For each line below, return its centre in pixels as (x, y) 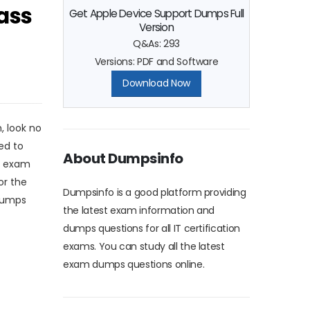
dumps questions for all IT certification (152, 228)
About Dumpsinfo (123, 158)
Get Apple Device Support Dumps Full (156, 13)
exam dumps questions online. (134, 264)
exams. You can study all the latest (144, 246)
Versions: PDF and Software (156, 61)
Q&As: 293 (156, 43)
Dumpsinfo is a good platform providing (155, 192)
